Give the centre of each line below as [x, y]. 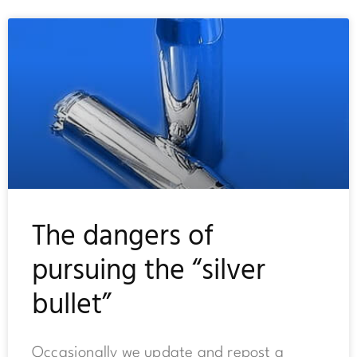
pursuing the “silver [149, 272]
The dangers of [123, 238]
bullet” [72, 306]
